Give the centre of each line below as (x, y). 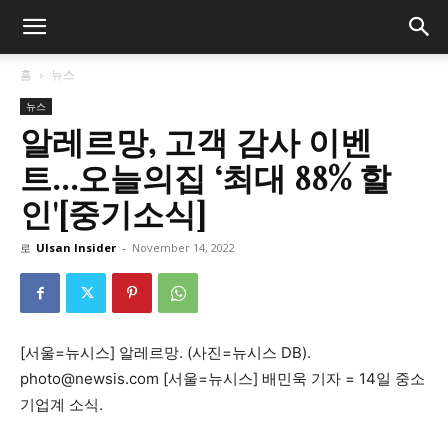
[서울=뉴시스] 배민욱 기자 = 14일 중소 (292, 378)
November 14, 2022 (183, 247)
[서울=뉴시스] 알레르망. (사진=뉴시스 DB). (165, 352)
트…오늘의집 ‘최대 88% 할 (205, 176)
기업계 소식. (61, 404)
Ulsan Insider (76, 247)
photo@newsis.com (89, 378)
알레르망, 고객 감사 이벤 (196, 140)
